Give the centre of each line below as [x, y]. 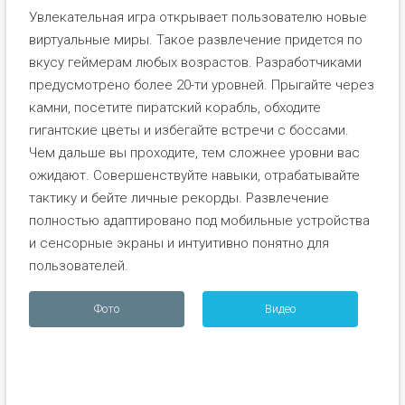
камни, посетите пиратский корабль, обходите [174, 107]
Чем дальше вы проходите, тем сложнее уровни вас [194, 152]
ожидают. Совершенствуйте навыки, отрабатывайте [194, 175]
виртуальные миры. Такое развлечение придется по [195, 39]
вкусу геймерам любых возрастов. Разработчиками [195, 62]
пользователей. [78, 265]
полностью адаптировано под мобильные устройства [199, 220]
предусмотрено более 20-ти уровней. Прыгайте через [201, 85]
